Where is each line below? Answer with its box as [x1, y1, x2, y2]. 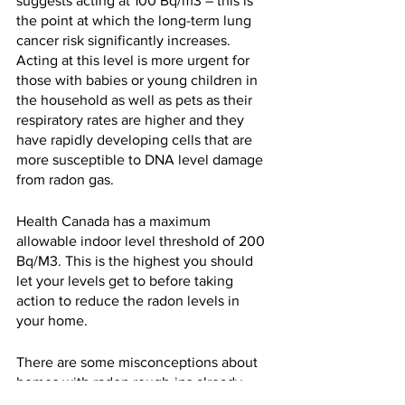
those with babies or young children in [16, 72, 261, 89]
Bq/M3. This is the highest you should [16, 253, 257, 269]
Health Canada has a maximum [16, 213, 214, 230]
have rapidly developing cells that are [16, 132, 256, 148]
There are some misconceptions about [16, 354, 261, 371]
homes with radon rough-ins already [16, 374, 246, 391]
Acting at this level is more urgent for [16, 52, 253, 69]
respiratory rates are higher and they [16, 112, 248, 128]
